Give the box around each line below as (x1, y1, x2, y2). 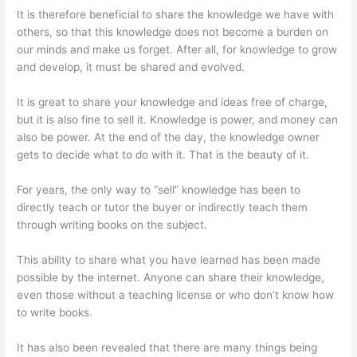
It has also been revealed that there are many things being (17, 340, 318, 354)
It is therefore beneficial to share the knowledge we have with (17, 8, 335, 22)
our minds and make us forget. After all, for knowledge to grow (17, 43, 338, 57)
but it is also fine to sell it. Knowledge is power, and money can (17, 113, 339, 127)
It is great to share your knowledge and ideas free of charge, (17, 96, 328, 109)
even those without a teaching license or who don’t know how (17, 288, 335, 301)
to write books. (17, 305, 93, 319)
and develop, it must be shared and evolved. (17, 61, 245, 74)
